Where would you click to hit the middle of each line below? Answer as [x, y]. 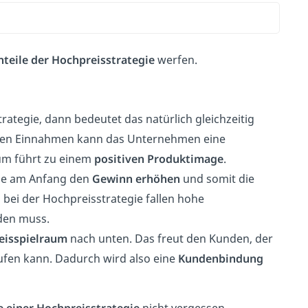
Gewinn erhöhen [136, 178]
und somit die [217, 178]
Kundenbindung [220, 258]
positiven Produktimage [158, 158]
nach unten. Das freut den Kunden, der [170, 238]
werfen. [176, 59]
